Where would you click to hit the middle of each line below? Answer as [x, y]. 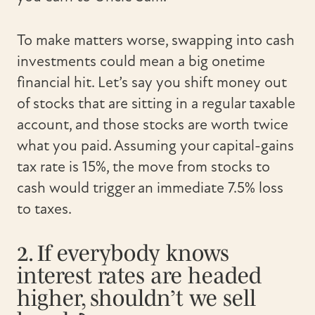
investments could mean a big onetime [141, 61]
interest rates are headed [139, 275]
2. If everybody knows [123, 253]
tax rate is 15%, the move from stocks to [143, 167]
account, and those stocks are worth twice [153, 124]
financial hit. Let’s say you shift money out [152, 82]
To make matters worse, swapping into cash [156, 40]
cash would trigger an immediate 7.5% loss [150, 188]
